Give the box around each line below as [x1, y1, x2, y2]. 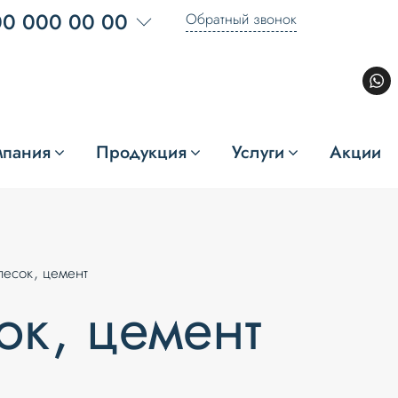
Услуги [232, 139, 285, 165]
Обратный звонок [185, 9, 297, 30]
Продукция [96, 139, 187, 165]
